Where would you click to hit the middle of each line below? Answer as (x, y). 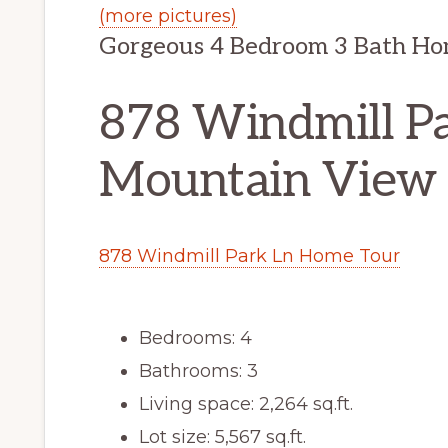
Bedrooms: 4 (195, 338)
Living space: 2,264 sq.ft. (246, 404)
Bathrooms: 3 (198, 371)
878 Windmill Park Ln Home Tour (249, 256)
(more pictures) (168, 16)
